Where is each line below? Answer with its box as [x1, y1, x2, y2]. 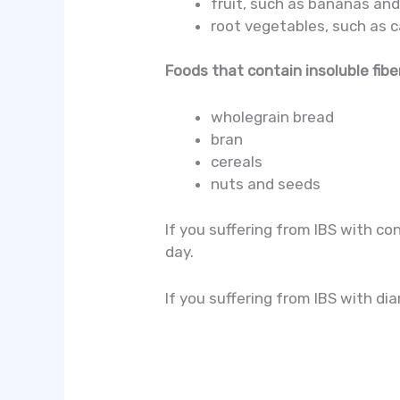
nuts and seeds [211, 175, 321, 194]
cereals [211, 153, 263, 171]
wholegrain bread [211, 108, 335, 127]
